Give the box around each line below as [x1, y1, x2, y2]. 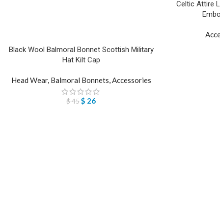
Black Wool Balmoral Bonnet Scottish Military [8, 45, 154, 54]
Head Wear [11, 76, 48, 84]
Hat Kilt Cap [62, 55, 100, 64]
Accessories [111, 76, 151, 84]
